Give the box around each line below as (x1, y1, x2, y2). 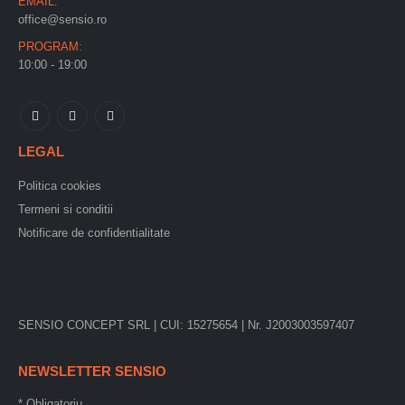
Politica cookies (18, 178, 101, 193)
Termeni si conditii (18, 202, 113, 216)
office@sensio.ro (18, 12, 107, 26)
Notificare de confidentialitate (18, 225, 170, 240)
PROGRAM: (18, 39, 82, 53)
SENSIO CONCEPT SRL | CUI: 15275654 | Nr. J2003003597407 (18, 317, 358, 332)
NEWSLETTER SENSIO (18, 363, 166, 379)
